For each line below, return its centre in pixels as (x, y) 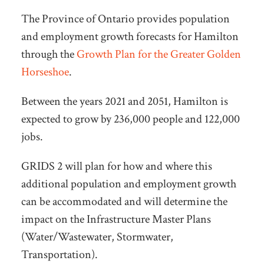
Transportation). (59, 255)
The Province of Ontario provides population (125, 19)
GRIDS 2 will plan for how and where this (116, 166)
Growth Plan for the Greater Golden (159, 55)
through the (49, 55)
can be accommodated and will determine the (124, 202)
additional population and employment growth (128, 184)
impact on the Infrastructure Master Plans (116, 220)
